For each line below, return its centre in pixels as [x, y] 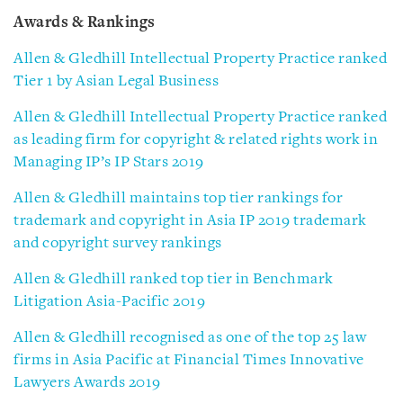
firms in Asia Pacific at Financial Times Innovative [189, 360]
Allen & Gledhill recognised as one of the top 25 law [190, 338]
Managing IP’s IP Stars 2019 [109, 162]
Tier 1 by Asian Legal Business [116, 81]
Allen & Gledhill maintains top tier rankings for [178, 198]
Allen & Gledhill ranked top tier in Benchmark [174, 279]
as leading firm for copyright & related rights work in [196, 140]
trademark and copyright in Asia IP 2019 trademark [190, 221]
